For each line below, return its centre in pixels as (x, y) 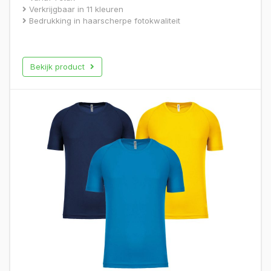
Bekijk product (59, 66)
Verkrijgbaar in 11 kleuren (75, 9)
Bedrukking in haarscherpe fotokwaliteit (103, 20)
